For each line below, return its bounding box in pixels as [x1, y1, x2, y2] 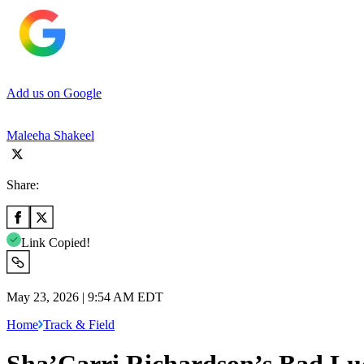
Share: [6, 177, 39, 192]
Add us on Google [6, 85, 102, 100]
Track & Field [43, 317, 115, 331]
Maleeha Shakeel [6, 128, 94, 142]
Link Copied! [21, 235, 90, 249]
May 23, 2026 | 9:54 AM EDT [6, 289, 163, 304]
